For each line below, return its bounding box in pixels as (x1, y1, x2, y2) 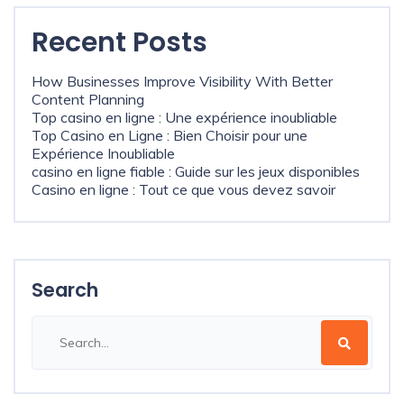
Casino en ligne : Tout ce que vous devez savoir (32, 180, 335, 198)
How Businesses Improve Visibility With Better (32, 72, 333, 90)
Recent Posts (32, 23, 207, 61)
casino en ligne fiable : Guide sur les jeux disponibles (32, 162, 360, 180)
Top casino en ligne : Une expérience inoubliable (32, 108, 337, 126)
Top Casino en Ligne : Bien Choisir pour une (32, 126, 308, 144)
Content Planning (32, 90, 144, 108)
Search (32, 277, 98, 303)
